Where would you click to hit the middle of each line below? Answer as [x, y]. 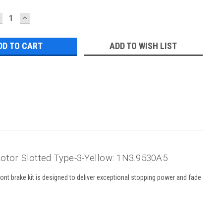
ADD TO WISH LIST [143, 46]
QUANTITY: [43, 24]
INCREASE [41, 17]
